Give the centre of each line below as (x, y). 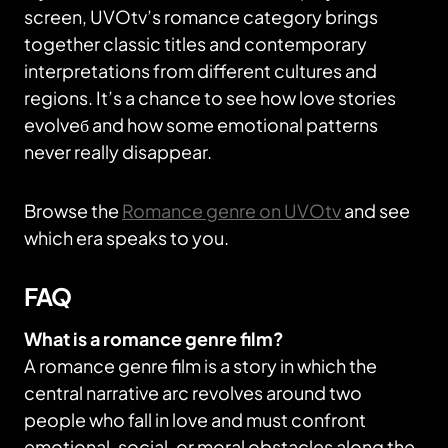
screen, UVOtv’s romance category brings (201, 16)
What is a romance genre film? (154, 338)
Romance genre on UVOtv (231, 210)
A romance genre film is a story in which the (200, 365)
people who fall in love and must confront (195, 419)
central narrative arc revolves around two (193, 392)
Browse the (73, 210)
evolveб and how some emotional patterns (201, 124)
